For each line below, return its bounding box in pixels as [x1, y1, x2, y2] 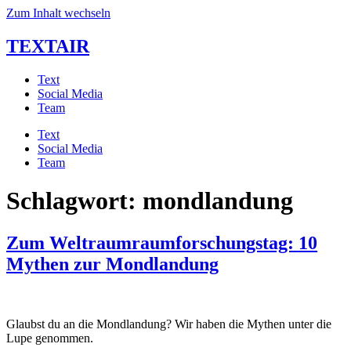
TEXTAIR [6, 35, 89, 56]
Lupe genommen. [6, 331, 93, 345]
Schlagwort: [6, 186, 143, 215]
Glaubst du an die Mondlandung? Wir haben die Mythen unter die [6, 317, 331, 331]
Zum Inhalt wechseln [6, 6, 110, 20]
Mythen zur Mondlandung [6, 253, 219, 274]
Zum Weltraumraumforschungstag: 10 [6, 232, 317, 253]
